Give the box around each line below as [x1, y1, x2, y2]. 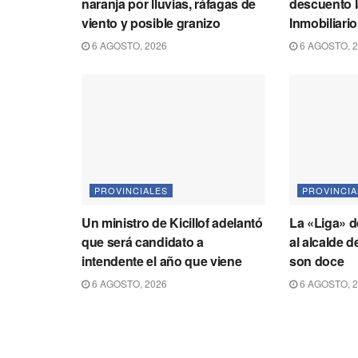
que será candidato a [82, 233, 204, 252]
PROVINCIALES [94, 184, 168, 197]
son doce [288, 252, 344, 271]
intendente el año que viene [82, 252, 242, 271]
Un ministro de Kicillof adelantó [82, 213, 263, 233]
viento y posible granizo [82, 13, 221, 32]
